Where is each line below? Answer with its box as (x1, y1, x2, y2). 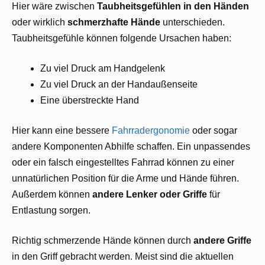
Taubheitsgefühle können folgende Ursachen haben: (12, 33, 231, 43)
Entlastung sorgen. (12, 205, 91, 215)
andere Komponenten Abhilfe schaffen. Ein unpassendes (12, 141, 250, 151)
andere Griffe (193, 235, 251, 245)
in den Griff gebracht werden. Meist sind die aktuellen (12, 251, 234, 261)
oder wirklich (12, 17, 67, 27)
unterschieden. (163, 17, 225, 27)
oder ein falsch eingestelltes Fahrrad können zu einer (12, 157, 234, 167)
